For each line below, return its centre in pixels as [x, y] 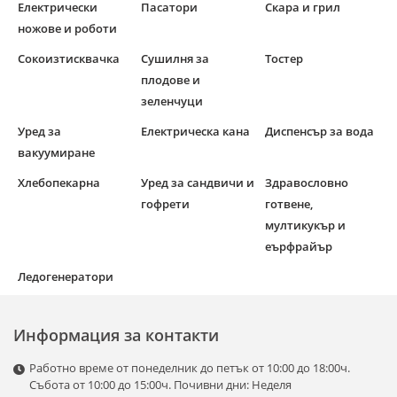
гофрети [166, 204]
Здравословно [306, 183]
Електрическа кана [196, 132]
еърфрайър [298, 247]
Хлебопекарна [59, 183]
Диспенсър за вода [319, 132]
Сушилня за [175, 59]
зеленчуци [172, 101]
